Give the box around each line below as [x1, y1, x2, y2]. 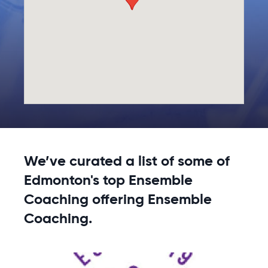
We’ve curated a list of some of [24, 154, 230, 169]
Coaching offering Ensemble [24, 193, 212, 208]
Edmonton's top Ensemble [24, 173, 193, 188]
